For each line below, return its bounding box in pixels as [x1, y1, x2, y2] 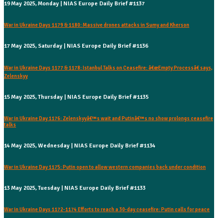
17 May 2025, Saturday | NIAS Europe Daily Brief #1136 [4, 42, 148, 50]
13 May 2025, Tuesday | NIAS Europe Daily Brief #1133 [4, 184, 145, 192]
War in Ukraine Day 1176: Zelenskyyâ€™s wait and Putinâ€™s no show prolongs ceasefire [4, 115, 213, 122]
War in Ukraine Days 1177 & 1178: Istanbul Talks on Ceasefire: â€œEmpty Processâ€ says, [4, 64, 213, 71]
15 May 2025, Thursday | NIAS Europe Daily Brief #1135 [4, 93, 148, 101]
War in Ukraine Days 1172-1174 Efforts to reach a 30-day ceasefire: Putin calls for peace [4, 206, 210, 213]
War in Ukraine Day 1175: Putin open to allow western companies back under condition [4, 163, 206, 170]
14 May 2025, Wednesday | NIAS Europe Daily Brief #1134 [4, 142, 155, 149]
